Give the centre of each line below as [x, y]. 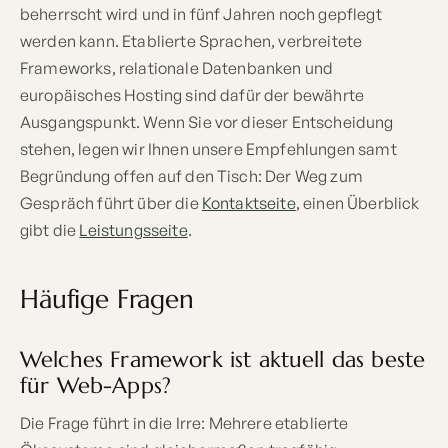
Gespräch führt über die [111, 202]
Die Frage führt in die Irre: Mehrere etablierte [184, 422]
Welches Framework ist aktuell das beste [223, 358]
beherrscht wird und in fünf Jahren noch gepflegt [201, 13]
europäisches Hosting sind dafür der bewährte [192, 94]
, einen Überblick [357, 202]
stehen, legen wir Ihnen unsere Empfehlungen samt [208, 148]
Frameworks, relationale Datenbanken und [177, 67]
